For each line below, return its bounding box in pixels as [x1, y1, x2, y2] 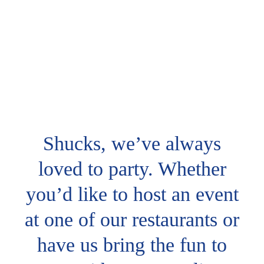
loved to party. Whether [38, 158, 226, 180]
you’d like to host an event [25, 183, 239, 206]
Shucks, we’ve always [43, 133, 221, 155]
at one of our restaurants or [25, 209, 239, 231]
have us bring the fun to [37, 234, 227, 256]
